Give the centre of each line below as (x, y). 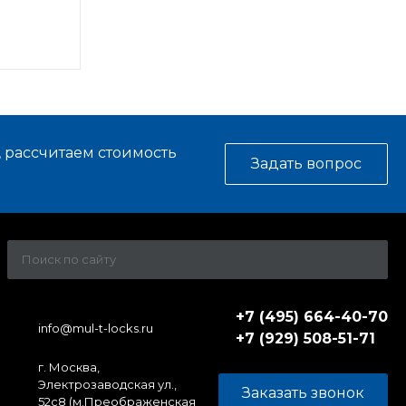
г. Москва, (69, 367)
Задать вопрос (306, 164)
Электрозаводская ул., (107, 384)
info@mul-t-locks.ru (96, 329)
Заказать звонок (303, 393)
